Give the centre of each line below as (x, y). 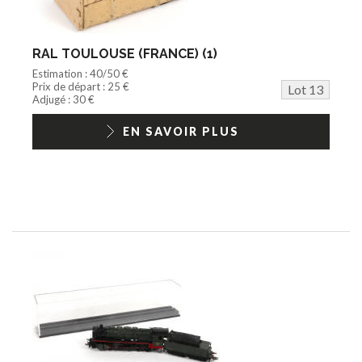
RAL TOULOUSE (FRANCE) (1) (125, 53)
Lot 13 (305, 89)
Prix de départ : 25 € (81, 86)
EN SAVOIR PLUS (181, 131)
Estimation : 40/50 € (80, 73)
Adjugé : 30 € (63, 99)
